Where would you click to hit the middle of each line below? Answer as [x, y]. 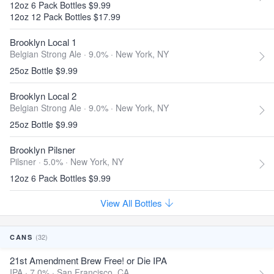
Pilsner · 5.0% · [40, 161]
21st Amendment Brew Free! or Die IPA [88, 260]
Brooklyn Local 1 [43, 42]
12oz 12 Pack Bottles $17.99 [65, 17]
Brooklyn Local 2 [43, 96]
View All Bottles [132, 203]
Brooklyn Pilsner [43, 150]
